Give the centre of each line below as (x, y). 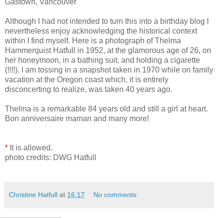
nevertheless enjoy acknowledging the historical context (101, 31)
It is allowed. (30, 148)
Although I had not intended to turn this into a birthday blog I (107, 21)
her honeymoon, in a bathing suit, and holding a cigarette (102, 60)
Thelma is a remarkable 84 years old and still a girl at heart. (106, 109)
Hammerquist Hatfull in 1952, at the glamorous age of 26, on (108, 50)
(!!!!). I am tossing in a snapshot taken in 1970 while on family (109, 70)
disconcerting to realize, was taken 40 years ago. (89, 89)
